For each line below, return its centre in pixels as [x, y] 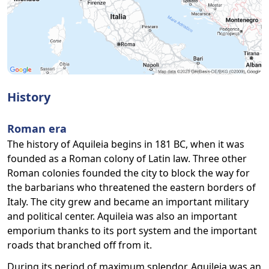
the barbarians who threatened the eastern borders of [131, 187]
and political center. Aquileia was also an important [122, 216]
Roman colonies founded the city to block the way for [128, 173]
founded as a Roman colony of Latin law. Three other [127, 159]
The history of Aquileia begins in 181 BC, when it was [126, 144]
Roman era [37, 128]
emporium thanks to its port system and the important [132, 231]
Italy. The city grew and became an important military [128, 202]
